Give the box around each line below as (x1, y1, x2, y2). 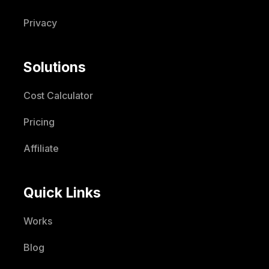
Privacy (23, 17, 57, 29)
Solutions (23, 59, 86, 76)
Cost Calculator (23, 89, 93, 102)
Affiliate (23, 142, 59, 155)
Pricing (23, 116, 55, 128)
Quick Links (23, 184, 101, 202)
